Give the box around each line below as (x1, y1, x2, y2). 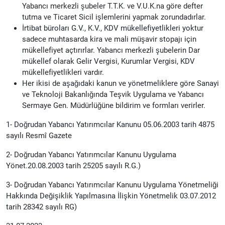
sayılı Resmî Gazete (6, 131, 72, 140)
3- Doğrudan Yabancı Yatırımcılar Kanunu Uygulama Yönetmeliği (6, 180, 218, 189)
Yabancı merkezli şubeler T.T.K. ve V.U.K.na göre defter (22, 1, 203, 11)
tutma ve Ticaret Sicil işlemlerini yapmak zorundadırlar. (22, 12, 206, 22)
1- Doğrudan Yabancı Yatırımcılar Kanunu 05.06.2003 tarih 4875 (6, 120, 214, 129)
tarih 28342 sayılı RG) (6, 202, 77, 211)
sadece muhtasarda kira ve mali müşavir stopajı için (22, 34, 196, 44)
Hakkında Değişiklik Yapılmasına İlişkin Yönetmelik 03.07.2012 (6, 191, 216, 200)
